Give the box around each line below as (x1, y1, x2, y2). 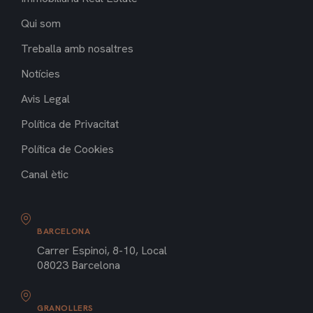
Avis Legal (21, 92, 70, 107)
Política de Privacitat (21, 117, 119, 132)
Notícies (21, 66, 60, 82)
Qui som (21, 16, 61, 31)
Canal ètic (21, 167, 68, 182)
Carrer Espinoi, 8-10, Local (37, 243, 167, 259)
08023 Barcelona (37, 258, 120, 273)
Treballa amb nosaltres (21, 41, 133, 57)
